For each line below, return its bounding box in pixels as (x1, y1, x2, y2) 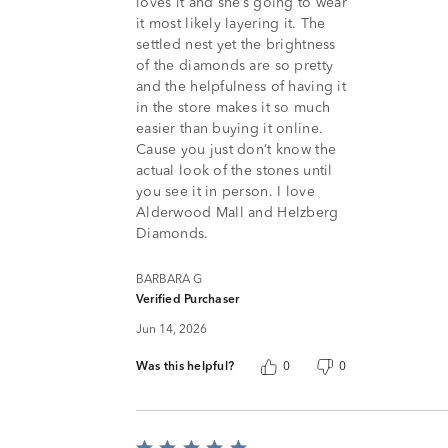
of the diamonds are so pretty (136, 59, 334, 74)
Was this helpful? (136, 360, 235, 373)
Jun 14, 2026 (136, 323, 207, 336)
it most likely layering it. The (136, 17, 326, 32)
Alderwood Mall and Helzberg (136, 206, 339, 221)
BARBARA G (136, 274, 202, 287)
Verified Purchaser (136, 293, 240, 306)
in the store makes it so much (136, 101, 331, 116)
